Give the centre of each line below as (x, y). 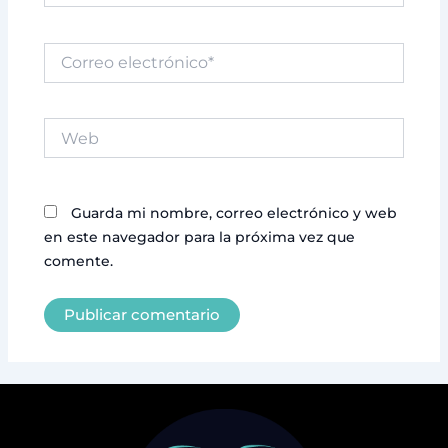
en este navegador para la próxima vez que (200, 236)
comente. (79, 260)
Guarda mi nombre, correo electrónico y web (234, 212)
